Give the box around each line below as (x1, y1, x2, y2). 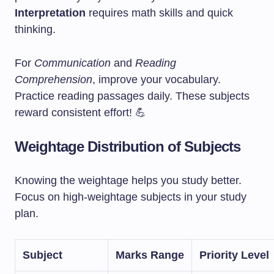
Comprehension (15, 73, 92, 86)
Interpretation (15, 7, 86, 19)
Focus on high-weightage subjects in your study (15, 191, 246, 203)
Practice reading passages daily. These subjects (15, 90, 250, 102)
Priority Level (199, 249, 269, 261)
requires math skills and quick (86, 7, 233, 19)
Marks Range (116, 249, 184, 261)
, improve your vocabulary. (92, 73, 221, 86)
